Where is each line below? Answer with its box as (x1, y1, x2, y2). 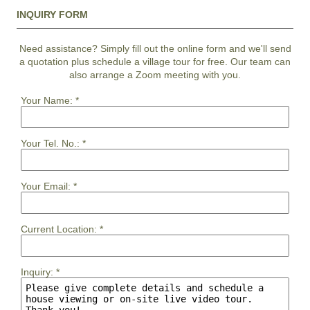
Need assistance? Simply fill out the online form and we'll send (19, 42, 291, 54)
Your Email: (21, 180, 71, 192)
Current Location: (21, 223, 97, 235)
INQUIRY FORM (17, 8, 88, 20)
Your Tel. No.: (21, 137, 80, 149)
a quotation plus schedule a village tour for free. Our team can (19, 55, 291, 67)
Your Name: (21, 94, 73, 106)
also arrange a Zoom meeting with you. (69, 69, 241, 80)
